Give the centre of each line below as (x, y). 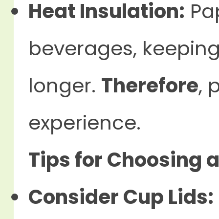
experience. (85, 123)
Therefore (150, 86)
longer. (65, 86)
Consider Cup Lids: (121, 197)
